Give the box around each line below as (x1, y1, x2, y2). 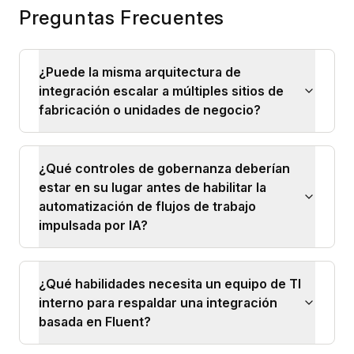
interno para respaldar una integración (39, 294, 277, 311)
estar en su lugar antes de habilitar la (39, 179, 266, 195)
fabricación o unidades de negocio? (39, 101, 261, 118)
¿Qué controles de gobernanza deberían (39, 160, 290, 176)
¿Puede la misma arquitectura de (39, 63, 241, 80)
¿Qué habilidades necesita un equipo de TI (39, 275, 301, 292)
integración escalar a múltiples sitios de (39, 82, 284, 99)
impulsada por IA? (39, 217, 148, 233)
